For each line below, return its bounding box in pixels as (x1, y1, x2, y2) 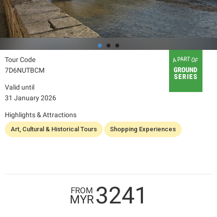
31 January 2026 (5, 94, 56, 102)
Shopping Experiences (110, 125, 176, 133)
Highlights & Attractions (5, 111, 77, 119)
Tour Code (5, 56, 35, 64)
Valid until (5, 83, 34, 92)
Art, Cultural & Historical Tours (11, 125, 97, 133)
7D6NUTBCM (5, 66, 45, 75)
